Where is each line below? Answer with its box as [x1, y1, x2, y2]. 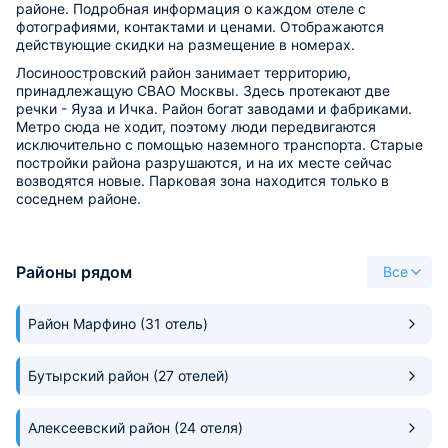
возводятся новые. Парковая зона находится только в [16, 172, 389, 189]
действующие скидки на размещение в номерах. [16, 36, 355, 53]
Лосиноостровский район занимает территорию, [16, 64, 351, 81]
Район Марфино [28, 315, 140, 332]
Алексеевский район [28, 419, 174, 436]
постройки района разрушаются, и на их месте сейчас [16, 154, 392, 171]
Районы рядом [16, 262, 132, 282]
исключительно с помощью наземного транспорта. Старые [16, 136, 423, 153]
